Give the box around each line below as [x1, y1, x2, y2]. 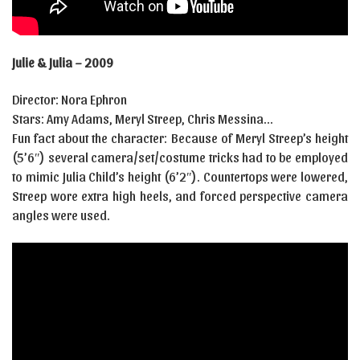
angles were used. [12, 207, 110, 223]
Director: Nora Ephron [12, 92, 127, 108]
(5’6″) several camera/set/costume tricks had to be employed [12, 149, 348, 166]
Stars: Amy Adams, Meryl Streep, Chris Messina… [12, 111, 272, 127]
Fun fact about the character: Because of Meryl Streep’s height [12, 130, 348, 146]
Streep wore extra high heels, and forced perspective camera [12, 188, 348, 204]
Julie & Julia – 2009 [12, 55, 113, 71]
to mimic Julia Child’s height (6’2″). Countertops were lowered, [12, 169, 348, 185]
